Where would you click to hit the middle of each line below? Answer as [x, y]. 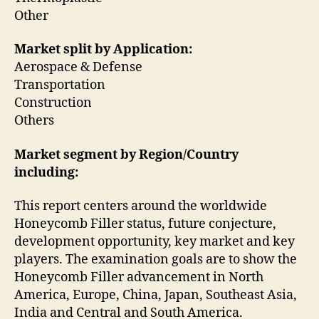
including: [48, 172]
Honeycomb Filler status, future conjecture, [145, 224]
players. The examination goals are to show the [156, 260]
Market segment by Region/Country [126, 155]
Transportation [60, 85]
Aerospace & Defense [78, 68]
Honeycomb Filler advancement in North [139, 278]
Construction [53, 103]
